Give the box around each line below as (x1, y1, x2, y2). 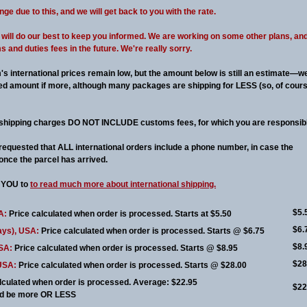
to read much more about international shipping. (30, 180, 216, 189)
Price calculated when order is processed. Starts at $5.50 (9, 209, 232, 219)
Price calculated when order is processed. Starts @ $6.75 (41, 226, 265, 236)
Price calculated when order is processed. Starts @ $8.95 (14, 243, 238, 253)
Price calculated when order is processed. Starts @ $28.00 (19, 260, 247, 270)
